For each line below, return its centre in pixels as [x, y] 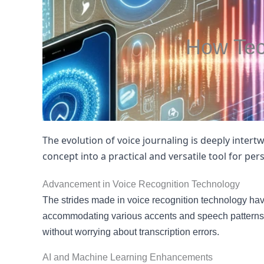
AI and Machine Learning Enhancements [128, 258]
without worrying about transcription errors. [131, 232]
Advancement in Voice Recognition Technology [141, 184]
